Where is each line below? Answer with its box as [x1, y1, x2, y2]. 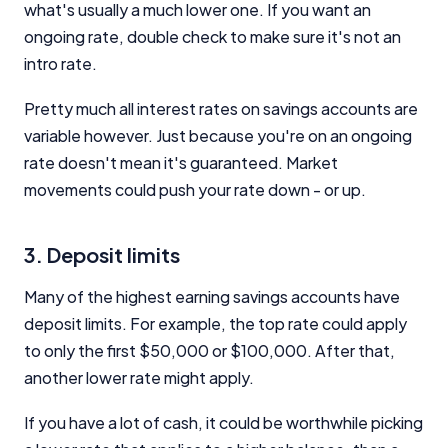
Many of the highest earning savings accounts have [24, 285, 400, 307]
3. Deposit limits [24, 241, 180, 267]
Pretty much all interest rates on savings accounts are [24, 97, 418, 119]
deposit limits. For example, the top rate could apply [24, 312, 407, 334]
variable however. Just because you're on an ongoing [24, 124, 412, 146]
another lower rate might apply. [24, 366, 254, 388]
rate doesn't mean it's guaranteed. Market [24, 151, 338, 173]
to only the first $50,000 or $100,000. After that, [24, 339, 395, 361]
